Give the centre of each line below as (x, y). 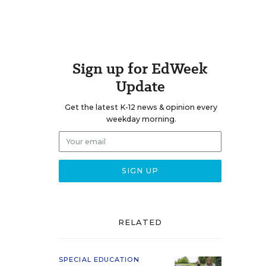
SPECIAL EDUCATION (99, 259)
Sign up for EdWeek (140, 69)
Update (140, 86)
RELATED (140, 222)
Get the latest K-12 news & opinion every (141, 107)
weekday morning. (141, 119)
